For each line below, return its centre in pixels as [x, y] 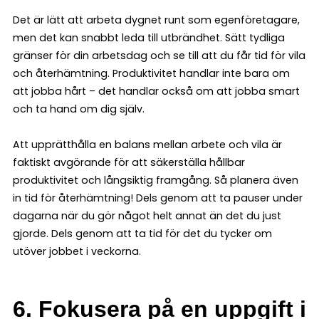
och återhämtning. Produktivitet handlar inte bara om [151, 74]
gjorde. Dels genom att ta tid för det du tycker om [142, 234]
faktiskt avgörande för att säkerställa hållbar [129, 163]
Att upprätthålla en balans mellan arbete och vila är [147, 145]
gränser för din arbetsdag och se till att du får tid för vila [159, 56]
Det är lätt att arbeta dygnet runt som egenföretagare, [156, 20]
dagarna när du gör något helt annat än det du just [147, 216]
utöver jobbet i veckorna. [77, 252]
